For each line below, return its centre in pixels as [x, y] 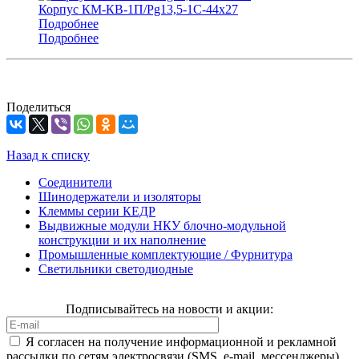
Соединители [75, 183]
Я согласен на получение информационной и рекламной [181, 342]
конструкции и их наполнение [122, 240]
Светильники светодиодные [116, 269]
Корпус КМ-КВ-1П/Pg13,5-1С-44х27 [138, 10]
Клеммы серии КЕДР [97, 212]
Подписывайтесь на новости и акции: [169, 309]
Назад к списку [48, 155]
